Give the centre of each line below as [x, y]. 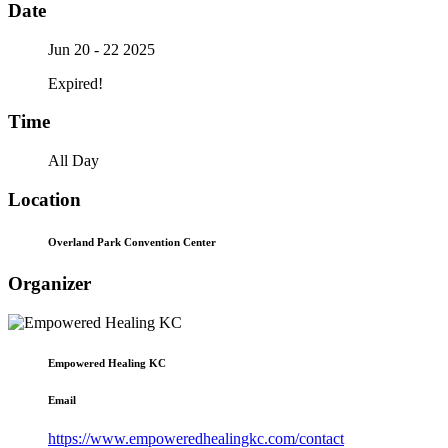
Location [44, 199]
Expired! [75, 83]
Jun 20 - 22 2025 [101, 49]
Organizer [49, 283]
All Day [73, 161]
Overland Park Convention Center [132, 241]
